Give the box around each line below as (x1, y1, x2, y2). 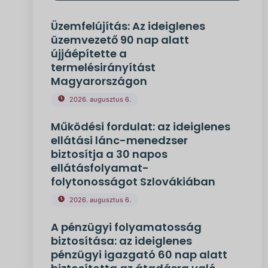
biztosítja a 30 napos (50, 147, 167, 162)
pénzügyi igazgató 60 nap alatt (50, 247, 227, 262)
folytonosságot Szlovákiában (50, 174, 215, 189)
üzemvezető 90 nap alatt (50, 32, 189, 47)
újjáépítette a (50, 46, 127, 61)
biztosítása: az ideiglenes (50, 233, 192, 248)
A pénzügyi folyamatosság (50, 220, 202, 234)
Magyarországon (50, 74, 147, 89)
